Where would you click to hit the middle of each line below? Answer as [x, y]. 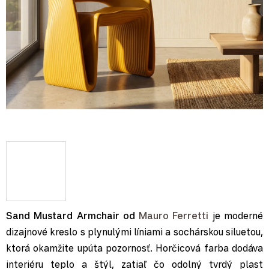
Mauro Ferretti [174, 216]
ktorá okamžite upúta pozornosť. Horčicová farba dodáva [134, 248]
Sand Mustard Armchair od [73, 216]
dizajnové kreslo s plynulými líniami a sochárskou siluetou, [134, 232]
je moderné [236, 216]
